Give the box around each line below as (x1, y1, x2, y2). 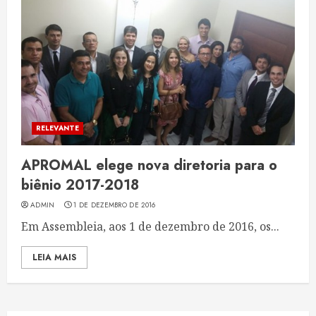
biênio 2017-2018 (21, 175, 139, 195)
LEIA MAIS (32, 251, 76, 264)
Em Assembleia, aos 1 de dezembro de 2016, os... (21, 219, 279, 234)
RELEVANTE (36, 123, 79, 133)
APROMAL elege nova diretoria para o (21, 155, 277, 176)
